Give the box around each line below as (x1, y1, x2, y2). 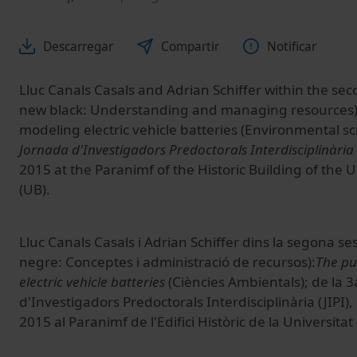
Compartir (161, 37, 219, 55)
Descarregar (43, 37, 113, 55)
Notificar (267, 37, 316, 55)
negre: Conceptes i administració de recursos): (19, 252, 316, 271)
